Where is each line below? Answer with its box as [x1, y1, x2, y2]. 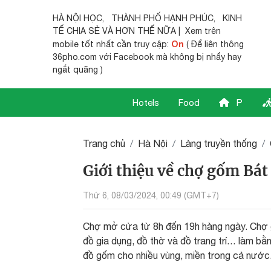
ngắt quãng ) [53, 65, 103, 74]
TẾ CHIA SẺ [53, 26, 100, 36]
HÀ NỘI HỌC [53, 13, 102, 23]
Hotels [132, 97, 159, 108]
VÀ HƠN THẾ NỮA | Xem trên [100, 26, 221, 36]
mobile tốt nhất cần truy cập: [53, 39, 171, 49]
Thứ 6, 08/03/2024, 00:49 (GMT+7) [83, 190, 219, 200]
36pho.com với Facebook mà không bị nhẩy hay [53, 52, 241, 62]
